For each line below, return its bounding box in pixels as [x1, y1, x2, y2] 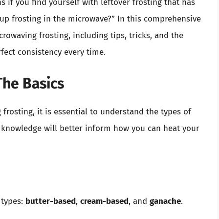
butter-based [25, 196, 76, 207]
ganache [150, 196, 181, 207]
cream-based [80, 196, 129, 207]
